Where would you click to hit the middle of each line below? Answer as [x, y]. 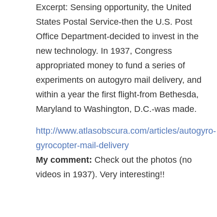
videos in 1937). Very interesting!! [100, 174]
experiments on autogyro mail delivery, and [119, 80]
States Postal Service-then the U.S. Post [114, 22]
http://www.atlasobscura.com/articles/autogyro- [126, 131]
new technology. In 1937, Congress [104, 51]
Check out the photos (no [142, 160]
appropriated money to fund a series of [110, 65]
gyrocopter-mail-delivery [84, 145]
